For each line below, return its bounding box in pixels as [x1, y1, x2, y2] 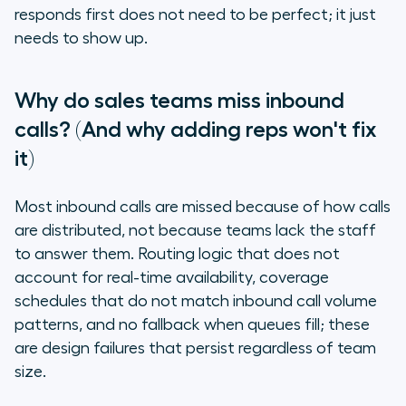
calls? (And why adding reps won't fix [14, 119, 377, 141]
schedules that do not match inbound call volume [14, 293, 377, 310]
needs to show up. [14, 30, 148, 47]
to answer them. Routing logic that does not [14, 246, 340, 263]
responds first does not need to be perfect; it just [14, 6, 376, 24]
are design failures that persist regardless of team [14, 340, 376, 357]
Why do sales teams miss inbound [14, 90, 344, 112]
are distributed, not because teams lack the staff [14, 222, 376, 239]
